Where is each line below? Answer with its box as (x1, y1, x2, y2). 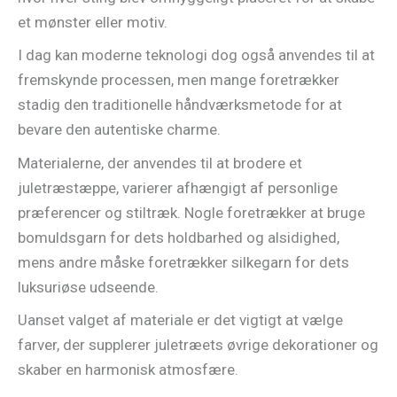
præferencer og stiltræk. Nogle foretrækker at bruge (18, 203, 365, 222)
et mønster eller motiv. (18, 12, 167, 31)
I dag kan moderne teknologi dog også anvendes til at (18, 46, 375, 65)
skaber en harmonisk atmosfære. (18, 361, 238, 379)
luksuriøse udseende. (18, 277, 159, 296)
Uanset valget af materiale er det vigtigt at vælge (18, 311, 343, 330)
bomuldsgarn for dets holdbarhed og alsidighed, (18, 228, 339, 246)
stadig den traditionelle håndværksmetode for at (18, 96, 342, 114)
